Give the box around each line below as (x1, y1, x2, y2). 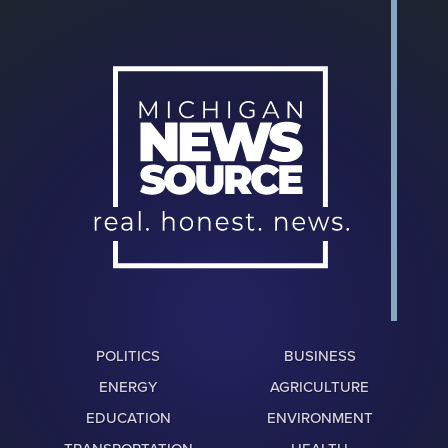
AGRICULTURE (270, 378, 370, 397)
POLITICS (96, 347, 161, 366)
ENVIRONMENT (266, 409, 373, 428)
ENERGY (99, 378, 158, 397)
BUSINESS (283, 347, 356, 366)
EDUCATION (85, 409, 171, 428)
